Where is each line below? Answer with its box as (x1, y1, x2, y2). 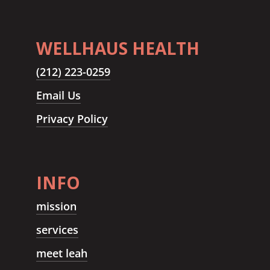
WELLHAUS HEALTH (36, 37, 199, 60)
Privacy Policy (36, 111, 108, 127)
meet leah (36, 246, 87, 261)
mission (36, 199, 77, 214)
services (36, 222, 78, 237)
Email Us (36, 88, 81, 103)
